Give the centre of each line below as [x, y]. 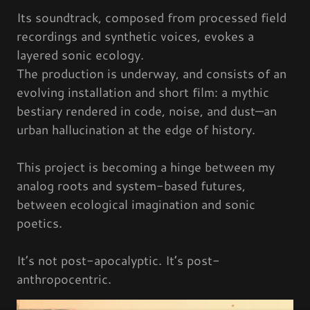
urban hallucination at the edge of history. [136, 130]
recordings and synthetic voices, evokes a [135, 36]
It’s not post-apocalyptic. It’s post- [118, 261]
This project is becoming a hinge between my [146, 167]
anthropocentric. [66, 279]
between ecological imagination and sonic [136, 204]
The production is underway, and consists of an [152, 74]
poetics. [39, 223]
